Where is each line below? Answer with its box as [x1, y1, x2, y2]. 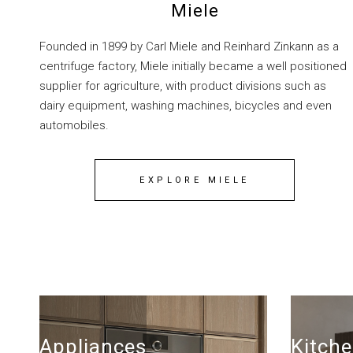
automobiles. [39, 118, 109, 133]
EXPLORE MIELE [139, 175, 250, 186]
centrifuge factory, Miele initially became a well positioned [39, 59, 347, 74]
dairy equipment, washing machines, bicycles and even [39, 98, 332, 113]
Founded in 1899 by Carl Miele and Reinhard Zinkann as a [39, 39, 339, 54]
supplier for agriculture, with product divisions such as [39, 79, 326, 94]
